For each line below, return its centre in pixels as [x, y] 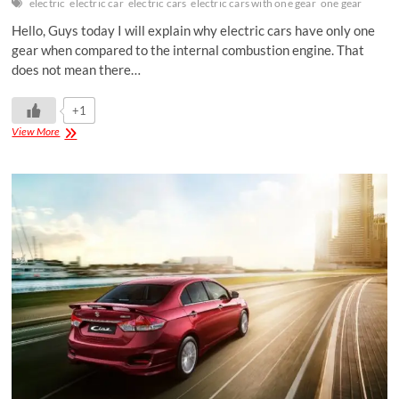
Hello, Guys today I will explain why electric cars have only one [194, 31]
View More [36, 132]
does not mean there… [77, 70]
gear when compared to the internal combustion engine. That [188, 50]
